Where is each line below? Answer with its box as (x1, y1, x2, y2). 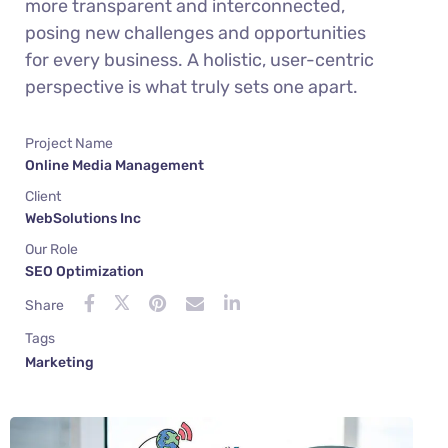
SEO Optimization (25, 262, 144, 280)
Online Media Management (25, 156, 204, 174)
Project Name (25, 134, 113, 152)
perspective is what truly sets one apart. (25, 75, 358, 98)
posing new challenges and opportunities (25, 21, 366, 44)
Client (25, 187, 61, 205)
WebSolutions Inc (25, 209, 141, 227)
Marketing (25, 353, 94, 371)
